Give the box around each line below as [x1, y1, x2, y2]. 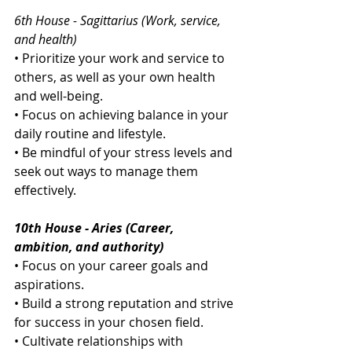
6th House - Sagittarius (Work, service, [14, 12, 224, 30]
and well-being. [14, 87, 103, 105]
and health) [14, 31, 77, 49]
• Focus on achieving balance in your [14, 106, 232, 124]
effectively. [14, 181, 76, 200]
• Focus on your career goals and [14, 257, 211, 275]
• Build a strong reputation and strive [14, 295, 236, 313]
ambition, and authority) [14, 238, 163, 256]
